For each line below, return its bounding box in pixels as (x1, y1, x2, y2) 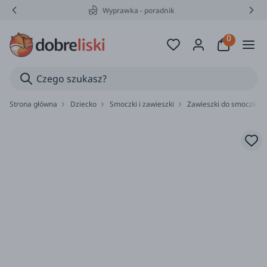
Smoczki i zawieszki (110, 99, 174, 109)
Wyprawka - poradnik (102, 5, 175, 15)
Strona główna (10, 99, 57, 109)
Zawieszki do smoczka (187, 99, 260, 109)
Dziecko (70, 99, 97, 109)
